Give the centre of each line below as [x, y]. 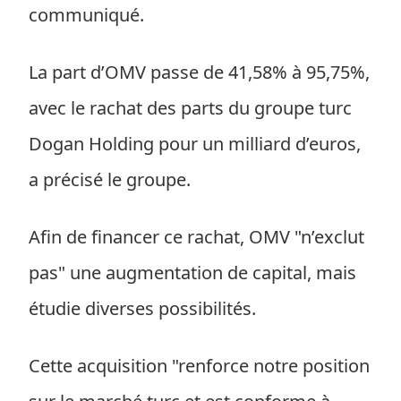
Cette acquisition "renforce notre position [199, 366]
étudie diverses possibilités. [142, 308]
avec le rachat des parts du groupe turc [190, 108]
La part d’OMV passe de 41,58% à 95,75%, [199, 72]
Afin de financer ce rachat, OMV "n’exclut [196, 237]
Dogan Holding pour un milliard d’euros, [195, 144]
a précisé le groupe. [110, 179]
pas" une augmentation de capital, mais [192, 273]
